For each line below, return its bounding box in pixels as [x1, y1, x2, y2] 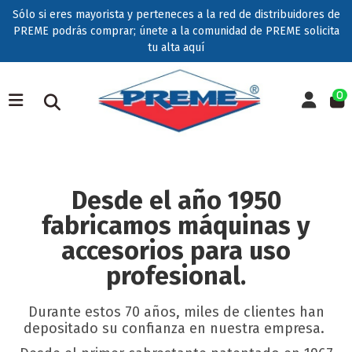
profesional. [106, 261, 246, 291]
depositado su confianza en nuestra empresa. [24, 320, 328, 337]
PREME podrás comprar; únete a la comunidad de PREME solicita [13, 24, 339, 38]
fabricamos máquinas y [42, 211, 310, 240]
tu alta [148, 41, 183, 54]
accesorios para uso [61, 236, 291, 266]
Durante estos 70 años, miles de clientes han [27, 303, 324, 321]
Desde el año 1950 [71, 185, 281, 215]
